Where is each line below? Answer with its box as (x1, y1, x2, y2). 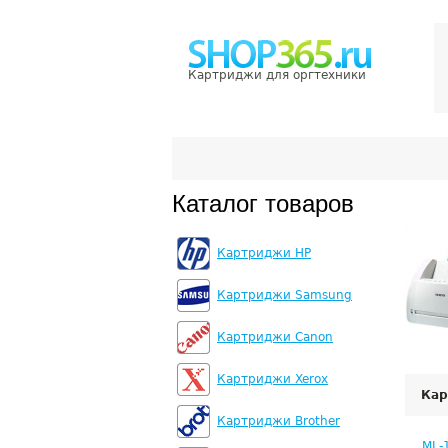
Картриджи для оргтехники (188, 68, 366, 82)
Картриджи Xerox (217, 372, 328, 386)
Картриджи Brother (217, 414, 340, 428)
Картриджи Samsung (217, 288, 352, 302)
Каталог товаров (172, 190, 354, 217)
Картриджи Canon (217, 330, 333, 344)
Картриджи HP (217, 246, 311, 260)
